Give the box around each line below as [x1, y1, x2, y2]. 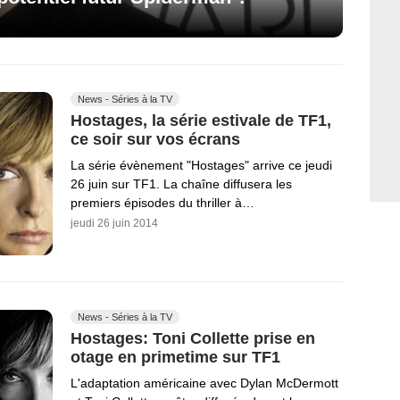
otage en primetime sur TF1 [71, 348, 280, 367]
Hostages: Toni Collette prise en [71, 329, 315, 347]
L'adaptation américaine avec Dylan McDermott [71, 376, 338, 391]
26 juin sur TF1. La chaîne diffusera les [71, 177, 292, 192]
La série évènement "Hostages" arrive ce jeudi [71, 158, 332, 173]
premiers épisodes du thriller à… [71, 196, 254, 211]
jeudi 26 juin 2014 [71, 217, 158, 230]
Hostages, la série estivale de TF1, [71, 111, 331, 129]
